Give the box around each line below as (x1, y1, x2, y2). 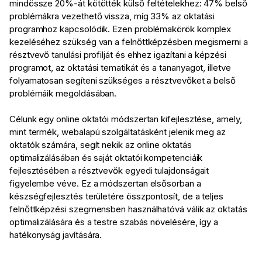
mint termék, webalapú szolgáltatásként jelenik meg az (9, 126, 226, 138)
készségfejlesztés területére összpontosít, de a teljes (9, 191, 223, 202)
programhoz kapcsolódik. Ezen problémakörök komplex (9, 23, 232, 35)
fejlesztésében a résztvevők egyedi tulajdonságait (9, 165, 209, 177)
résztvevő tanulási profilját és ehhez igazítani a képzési (9, 49, 226, 61)
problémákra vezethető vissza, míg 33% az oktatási (9, 11, 215, 22)
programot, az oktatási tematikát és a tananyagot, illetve (9, 62, 231, 74)
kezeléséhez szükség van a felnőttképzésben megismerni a (9, 36, 248, 48)
